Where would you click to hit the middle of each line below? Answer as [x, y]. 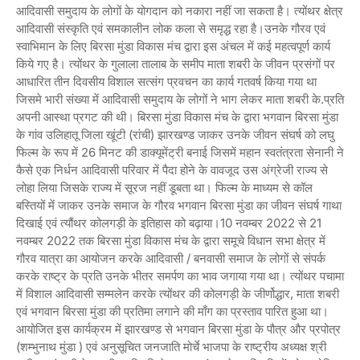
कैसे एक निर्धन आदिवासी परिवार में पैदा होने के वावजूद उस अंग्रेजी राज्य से [172, 170]
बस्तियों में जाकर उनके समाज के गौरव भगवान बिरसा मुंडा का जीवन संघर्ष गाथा [179, 205]
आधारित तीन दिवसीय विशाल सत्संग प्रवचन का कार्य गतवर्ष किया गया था [166, 81]
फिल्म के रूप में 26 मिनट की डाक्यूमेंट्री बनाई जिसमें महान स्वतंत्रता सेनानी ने [180, 152]
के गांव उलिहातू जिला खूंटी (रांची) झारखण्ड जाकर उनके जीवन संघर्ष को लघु [175, 134]
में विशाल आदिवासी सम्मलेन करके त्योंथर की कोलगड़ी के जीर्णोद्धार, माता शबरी [178, 293]
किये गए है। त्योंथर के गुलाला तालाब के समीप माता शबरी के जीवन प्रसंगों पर [176, 63]
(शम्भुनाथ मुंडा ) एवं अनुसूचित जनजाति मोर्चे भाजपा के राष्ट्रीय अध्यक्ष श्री [171, 346]
